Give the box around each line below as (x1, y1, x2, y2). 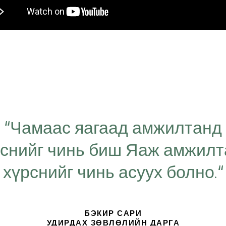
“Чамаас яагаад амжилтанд (4, 118, 222, 139)
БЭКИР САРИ (84, 209, 142, 218)
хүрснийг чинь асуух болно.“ (3, 162, 223, 183)
